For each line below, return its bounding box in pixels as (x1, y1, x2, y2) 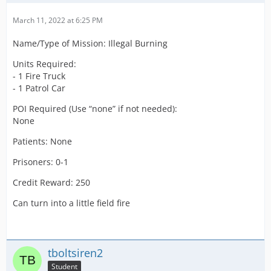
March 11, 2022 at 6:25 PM (13, 15, 103, 25)
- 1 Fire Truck (13, 70, 65, 82)
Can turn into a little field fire (13, 197, 130, 209)
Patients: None (13, 135, 72, 147)
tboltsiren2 (48, 245, 103, 260)
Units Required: (13, 57, 76, 70)
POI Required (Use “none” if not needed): (13, 102, 177, 114)
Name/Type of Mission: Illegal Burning (13, 37, 168, 49)
